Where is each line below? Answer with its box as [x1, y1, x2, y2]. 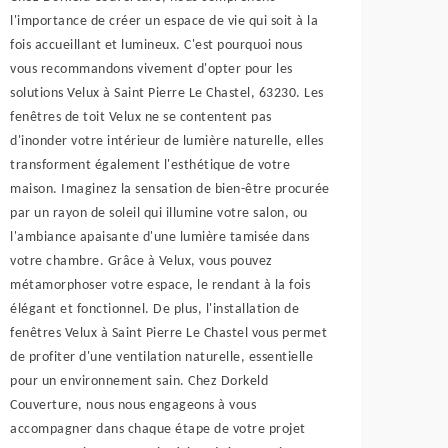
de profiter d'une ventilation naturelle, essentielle [10, 350, 314, 365]
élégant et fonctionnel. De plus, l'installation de [10, 302, 300, 317]
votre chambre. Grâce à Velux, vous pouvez [10, 254, 273, 269]
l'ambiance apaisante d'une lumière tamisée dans [10, 230, 310, 245]
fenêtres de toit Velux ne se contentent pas [10, 110, 272, 125]
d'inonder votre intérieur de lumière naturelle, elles [10, 134, 324, 149]
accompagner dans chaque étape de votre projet [10, 422, 306, 437]
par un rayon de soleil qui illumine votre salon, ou [10, 206, 308, 221]
